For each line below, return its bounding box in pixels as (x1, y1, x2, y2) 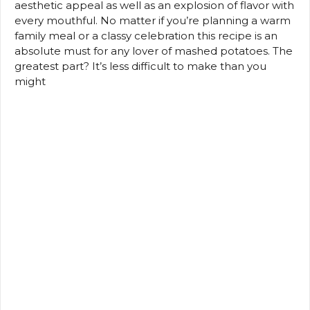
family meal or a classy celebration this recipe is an (15, 28, 277, 42)
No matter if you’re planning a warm (100, 13, 291, 27)
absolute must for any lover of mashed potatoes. (15, 44, 270, 57)
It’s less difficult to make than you (92, 59, 266, 73)
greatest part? (15, 59, 89, 73)
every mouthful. (15, 13, 98, 27)
